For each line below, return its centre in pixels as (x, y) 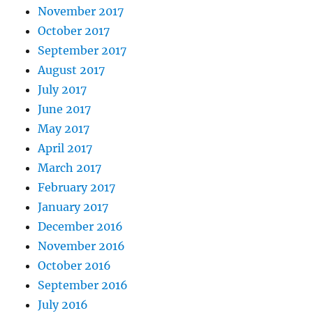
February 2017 (77, 187)
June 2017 (65, 109)
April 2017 (65, 148)
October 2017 (74, 30)
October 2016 (75, 265)
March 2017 (70, 167)
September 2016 (83, 285)
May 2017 (64, 128)
